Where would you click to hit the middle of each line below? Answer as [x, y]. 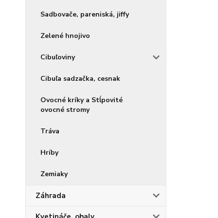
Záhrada [51, 196]
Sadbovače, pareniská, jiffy [85, 15]
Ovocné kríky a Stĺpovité [82, 100]
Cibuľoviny [58, 57]
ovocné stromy [65, 110]
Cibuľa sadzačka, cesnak [80, 79]
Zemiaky [54, 174]
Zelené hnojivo [65, 36]
